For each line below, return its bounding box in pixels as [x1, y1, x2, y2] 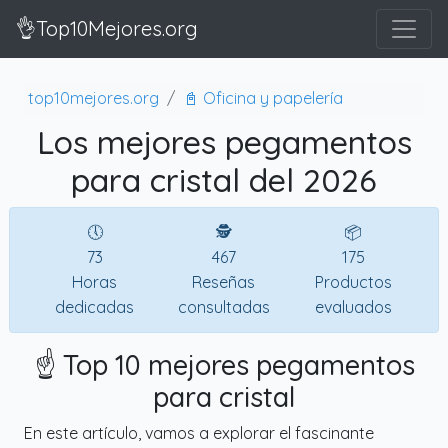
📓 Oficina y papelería [183, 87, 343, 108]
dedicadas [55, 296, 135, 317]
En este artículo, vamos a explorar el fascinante [24, 422, 374, 443]
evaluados [314, 296, 392, 317]
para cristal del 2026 [71, 159, 377, 200]
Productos [314, 271, 392, 292]
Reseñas [192, 271, 256, 292]
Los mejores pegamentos [36, 121, 412, 162]
